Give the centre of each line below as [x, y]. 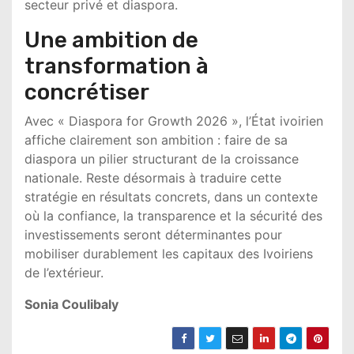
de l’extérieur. [64, 273]
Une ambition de [111, 40]
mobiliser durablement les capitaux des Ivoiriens [169, 254]
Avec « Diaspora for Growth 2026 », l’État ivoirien [174, 121]
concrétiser [87, 92]
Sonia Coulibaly [72, 304]
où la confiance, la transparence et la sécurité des [173, 216]
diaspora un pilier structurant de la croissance [162, 159]
